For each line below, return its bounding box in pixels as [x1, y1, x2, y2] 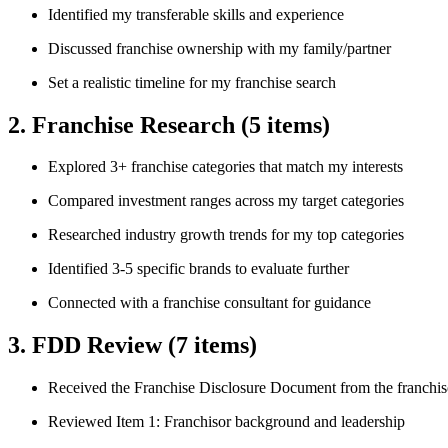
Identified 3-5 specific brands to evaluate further [48, 260, 349, 278]
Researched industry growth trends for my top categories [48, 226, 404, 244]
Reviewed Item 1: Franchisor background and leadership [48, 413, 405, 431]
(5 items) [241, 111, 330, 138]
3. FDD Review [8, 332, 168, 359]
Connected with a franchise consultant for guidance [48, 294, 371, 312]
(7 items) [168, 332, 257, 359]
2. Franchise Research [8, 111, 241, 138]
